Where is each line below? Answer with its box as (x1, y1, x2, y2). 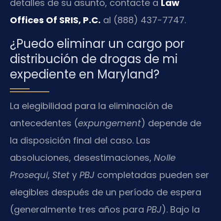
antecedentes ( (10, 116, 78, 129)
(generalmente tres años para (10, 203, 147, 216)
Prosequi (10, 168, 48, 181)
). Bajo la (162, 203, 200, 216)
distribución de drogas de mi (10, 50, 178, 67)
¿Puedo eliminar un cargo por (10, 35, 184, 52)
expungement (78, 116, 141, 129)
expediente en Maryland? (10, 66, 159, 82)
